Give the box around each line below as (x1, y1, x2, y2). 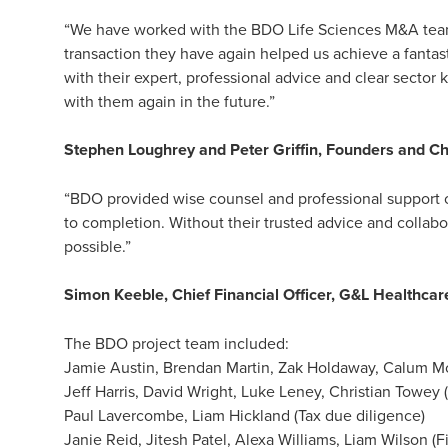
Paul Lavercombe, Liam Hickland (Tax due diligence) (64, 404, 425, 426)
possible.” (64, 235, 131, 257)
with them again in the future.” (64, 90, 275, 112)
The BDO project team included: (64, 332, 293, 354)
